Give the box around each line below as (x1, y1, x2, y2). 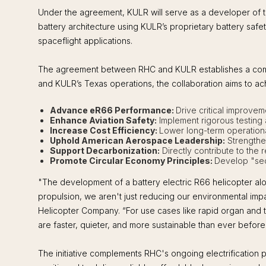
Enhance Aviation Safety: (50, 115, 157, 125)
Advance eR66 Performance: (50, 104, 176, 115)
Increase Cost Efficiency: (50, 125, 159, 135)
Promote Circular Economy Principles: (50, 155, 214, 166)
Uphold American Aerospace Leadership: (50, 135, 225, 145)
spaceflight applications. (38, 35, 132, 46)
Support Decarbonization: (50, 145, 160, 156)
